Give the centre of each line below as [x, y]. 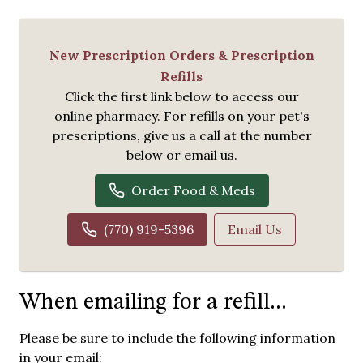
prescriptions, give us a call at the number [181, 135]
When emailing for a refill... [153, 303]
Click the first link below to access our [181, 96]
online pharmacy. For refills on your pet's [181, 115]
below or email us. [181, 154]
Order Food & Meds [193, 190]
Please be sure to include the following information [177, 337]
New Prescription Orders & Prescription [181, 55]
